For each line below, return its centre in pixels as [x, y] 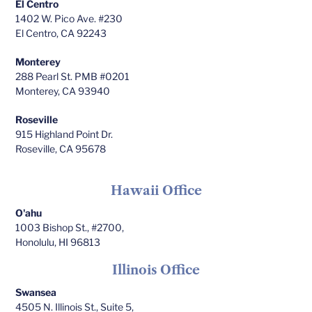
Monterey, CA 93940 [63, 91]
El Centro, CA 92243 [61, 33]
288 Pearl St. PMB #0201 [73, 76]
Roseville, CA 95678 [61, 148]
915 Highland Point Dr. [64, 134]
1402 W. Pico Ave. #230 [69, 18]
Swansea [36, 292]
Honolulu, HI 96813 [58, 242]
